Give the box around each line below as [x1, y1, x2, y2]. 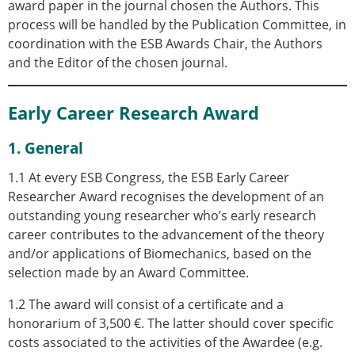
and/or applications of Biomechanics [8, 244, 227, 262]
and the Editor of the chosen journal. [8, 54, 227, 72]
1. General [8, 136, 83, 158]
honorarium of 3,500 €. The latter [8, 314, 208, 332]
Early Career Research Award [8, 101, 259, 126]
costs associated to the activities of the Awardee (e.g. [8, 333, 323, 351]
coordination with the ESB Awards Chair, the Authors [8, 35, 323, 53]
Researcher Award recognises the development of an [8, 187, 324, 205]
